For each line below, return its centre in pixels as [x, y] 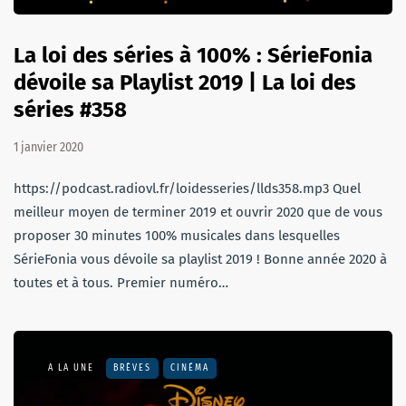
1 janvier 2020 [48, 147]
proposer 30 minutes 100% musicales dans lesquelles [177, 235]
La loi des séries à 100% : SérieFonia [193, 55]
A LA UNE [71, 367]
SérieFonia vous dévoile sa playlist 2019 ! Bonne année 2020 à [200, 259]
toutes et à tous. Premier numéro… [121, 282]
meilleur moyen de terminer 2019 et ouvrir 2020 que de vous [198, 212]
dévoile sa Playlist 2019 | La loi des [185, 82]
